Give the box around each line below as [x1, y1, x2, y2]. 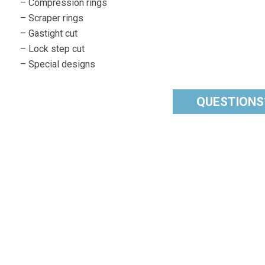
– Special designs [20, 59, 96, 70]
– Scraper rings [20, 12, 84, 24]
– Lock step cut [20, 43, 85, 55]
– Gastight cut [20, 28, 78, 40]
